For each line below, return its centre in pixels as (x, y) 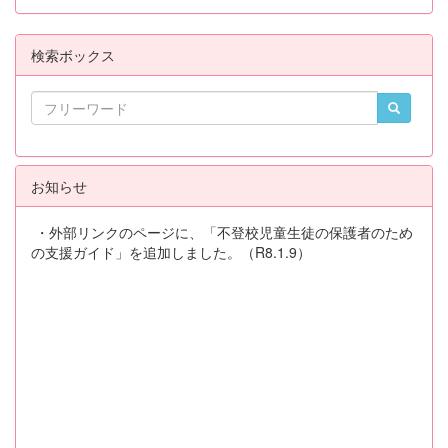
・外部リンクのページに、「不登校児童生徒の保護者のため (222, 231)
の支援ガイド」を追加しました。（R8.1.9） (171, 251)
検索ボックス (73, 54)
